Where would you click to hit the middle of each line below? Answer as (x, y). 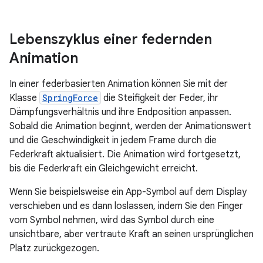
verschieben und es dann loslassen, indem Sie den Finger (126, 206)
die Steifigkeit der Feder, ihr (160, 98)
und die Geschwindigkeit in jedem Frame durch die (113, 140)
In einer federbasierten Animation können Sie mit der (119, 84)
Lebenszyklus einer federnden (111, 39)
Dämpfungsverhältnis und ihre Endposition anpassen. (120, 112)
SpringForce (70, 98)
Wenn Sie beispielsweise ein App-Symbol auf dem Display (128, 192)
